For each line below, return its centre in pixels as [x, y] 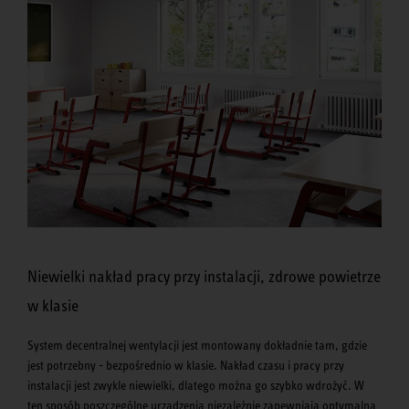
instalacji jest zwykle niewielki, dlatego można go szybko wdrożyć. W [196, 385]
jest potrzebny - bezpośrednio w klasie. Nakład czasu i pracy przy [186, 365]
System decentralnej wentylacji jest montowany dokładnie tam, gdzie [197, 345]
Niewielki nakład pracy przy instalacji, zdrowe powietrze [204, 276]
